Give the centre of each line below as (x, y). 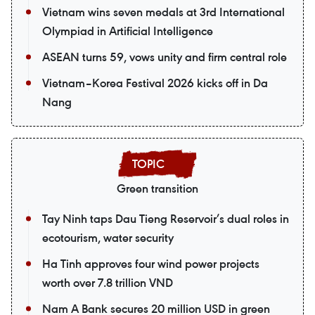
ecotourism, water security (108, 238)
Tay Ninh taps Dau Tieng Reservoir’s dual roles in (166, 219)
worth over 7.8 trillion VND (108, 283)
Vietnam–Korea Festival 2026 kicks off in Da (155, 83)
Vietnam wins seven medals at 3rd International (163, 12)
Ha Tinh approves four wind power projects (151, 264)
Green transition (157, 188)
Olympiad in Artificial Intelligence (128, 31)
